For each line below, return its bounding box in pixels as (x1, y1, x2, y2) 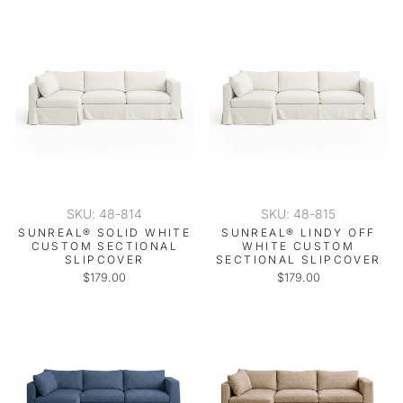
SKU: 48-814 (67, 205, 143, 221)
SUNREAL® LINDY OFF (221, 225, 376, 239)
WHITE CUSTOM (242, 238, 355, 253)
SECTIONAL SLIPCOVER (215, 252, 381, 266)
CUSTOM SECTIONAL (31, 238, 178, 253)
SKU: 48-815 (261, 205, 336, 221)
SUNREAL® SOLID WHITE (18, 225, 192, 239)
